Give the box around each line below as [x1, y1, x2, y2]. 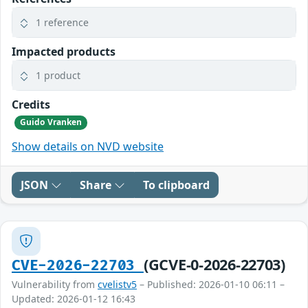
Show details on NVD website [12, 138, 164, 154]
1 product [36, 69, 80, 82]
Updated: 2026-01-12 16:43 [12, 291, 135, 305]
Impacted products [12, 44, 115, 60]
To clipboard [143, 177, 210, 192]
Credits [12, 97, 50, 113]
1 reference [36, 16, 89, 30]
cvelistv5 [98, 277, 137, 291]
